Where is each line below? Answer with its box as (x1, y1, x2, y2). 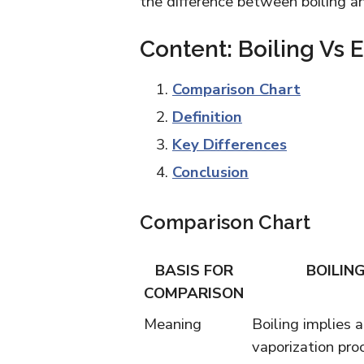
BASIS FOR (154, 260, 233, 281)
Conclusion (172, 162, 249, 183)
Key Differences (172, 134, 287, 155)
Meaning (144, 314, 201, 335)
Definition (172, 106, 242, 128)
